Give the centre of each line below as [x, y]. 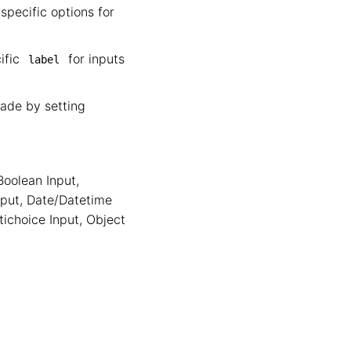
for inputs [94, 59]
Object [106, 219]
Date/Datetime [69, 200]
